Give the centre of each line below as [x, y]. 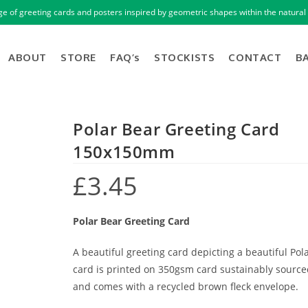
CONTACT [255, 57]
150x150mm [124, 152]
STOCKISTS [184, 57]
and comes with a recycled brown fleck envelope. [186, 286]
